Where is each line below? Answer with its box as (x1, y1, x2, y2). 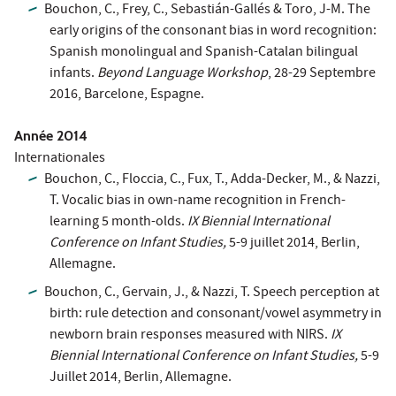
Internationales (14, 148, 105, 170)
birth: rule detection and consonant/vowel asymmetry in (49, 303, 382, 325)
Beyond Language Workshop (97, 63, 268, 85)
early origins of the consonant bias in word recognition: (49, 20, 377, 42)
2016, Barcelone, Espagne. (49, 84, 204, 106)
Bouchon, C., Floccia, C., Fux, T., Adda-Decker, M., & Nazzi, (44, 169, 381, 191)
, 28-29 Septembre (268, 63, 376, 85)
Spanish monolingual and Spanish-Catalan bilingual (49, 42, 358, 64)
